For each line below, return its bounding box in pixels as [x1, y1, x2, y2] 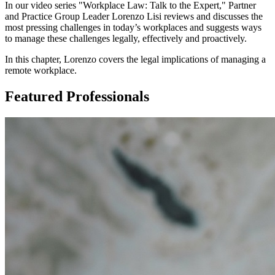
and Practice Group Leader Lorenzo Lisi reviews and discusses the [5, 10, 263, 21]
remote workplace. [5, 64, 77, 76]
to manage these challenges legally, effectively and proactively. [5, 33, 247, 44]
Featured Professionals [5, 88, 149, 104]
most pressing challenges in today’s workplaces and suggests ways [5, 21, 261, 33]
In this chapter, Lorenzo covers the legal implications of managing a [5, 53, 266, 64]
